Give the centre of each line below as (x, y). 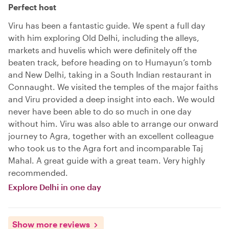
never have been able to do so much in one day (100, 111)
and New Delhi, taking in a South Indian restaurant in (110, 74)
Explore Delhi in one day (55, 187)
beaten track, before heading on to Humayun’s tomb (110, 62)
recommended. (38, 172)
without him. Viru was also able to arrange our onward (113, 123)
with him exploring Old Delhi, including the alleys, (104, 37)
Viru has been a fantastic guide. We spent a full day (107, 25)
